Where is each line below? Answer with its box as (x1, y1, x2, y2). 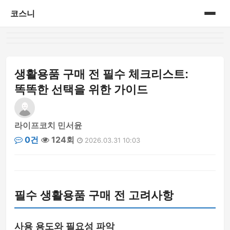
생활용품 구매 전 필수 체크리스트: (14, 68, 188, 81)
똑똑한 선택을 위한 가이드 (14, 83, 148, 96)
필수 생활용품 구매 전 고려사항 (14, 189, 174, 202)
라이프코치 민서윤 (14, 120, 82, 130)
